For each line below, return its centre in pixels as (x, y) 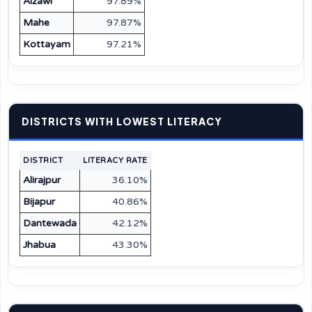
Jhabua (39, 245)
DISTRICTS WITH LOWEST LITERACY (122, 121)
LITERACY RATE (115, 161)
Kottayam (47, 44)
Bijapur (39, 202)
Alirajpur (42, 180)
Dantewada (50, 223)
